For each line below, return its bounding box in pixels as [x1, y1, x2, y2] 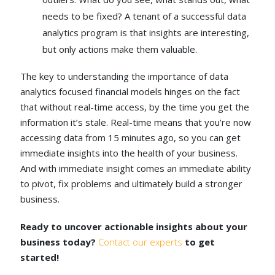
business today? [20, 236, 99, 249]
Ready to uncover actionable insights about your [20, 220, 248, 233]
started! [20, 251, 62, 264]
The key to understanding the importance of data [20, 70, 229, 83]
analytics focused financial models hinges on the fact [20, 85, 241, 98]
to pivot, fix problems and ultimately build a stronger [20, 177, 243, 190]
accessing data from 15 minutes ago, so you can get [20, 131, 241, 144]
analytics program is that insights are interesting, [42, 26, 250, 39]
